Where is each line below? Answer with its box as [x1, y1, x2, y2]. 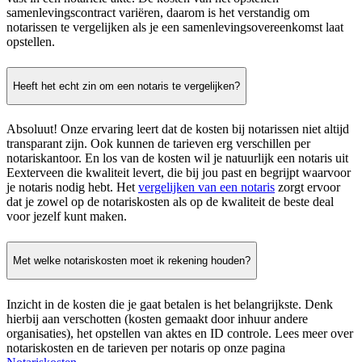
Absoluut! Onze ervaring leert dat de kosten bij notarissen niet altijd [6, 122, 349, 137]
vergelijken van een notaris [138, 180, 275, 195]
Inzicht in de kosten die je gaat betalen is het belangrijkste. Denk [6, 297, 333, 311]
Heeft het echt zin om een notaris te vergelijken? [13, 79, 240, 92]
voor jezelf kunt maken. [6, 209, 127, 224]
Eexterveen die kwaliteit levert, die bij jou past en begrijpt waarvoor [6, 166, 351, 180]
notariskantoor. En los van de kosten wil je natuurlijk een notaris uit [6, 151, 348, 166]
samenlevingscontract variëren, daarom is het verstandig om [6, 6, 309, 20]
